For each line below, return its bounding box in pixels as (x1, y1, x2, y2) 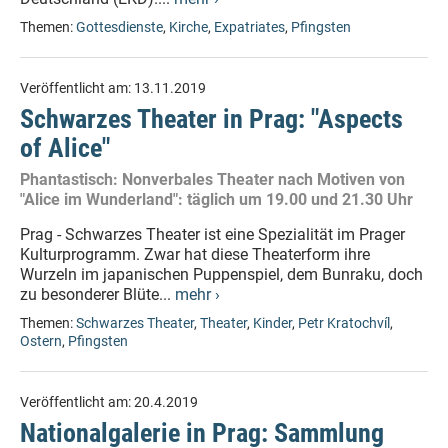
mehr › (175, 285, 220, 304)
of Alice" (20, 133, 110, 163)
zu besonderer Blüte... (20, 285, 175, 304)
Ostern (20, 333, 62, 350)
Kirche (169, 19, 208, 36)
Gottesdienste (76, 19, 163, 36)
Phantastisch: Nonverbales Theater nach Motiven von (20, 170, 405, 189)
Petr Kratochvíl (298, 315, 390, 332)
